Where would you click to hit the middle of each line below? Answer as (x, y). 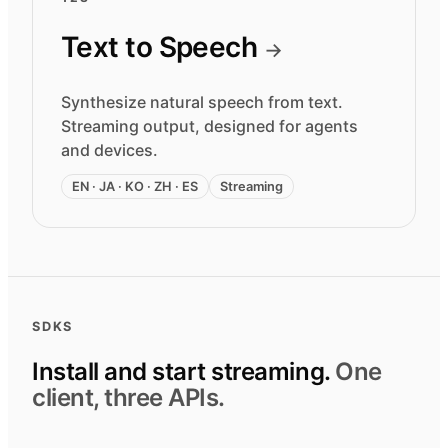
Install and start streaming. (181, 372)
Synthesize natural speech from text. (202, 102)
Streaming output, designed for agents (209, 126)
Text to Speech (162, 47)
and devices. (109, 150)
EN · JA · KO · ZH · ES (135, 187)
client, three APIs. (128, 398)
